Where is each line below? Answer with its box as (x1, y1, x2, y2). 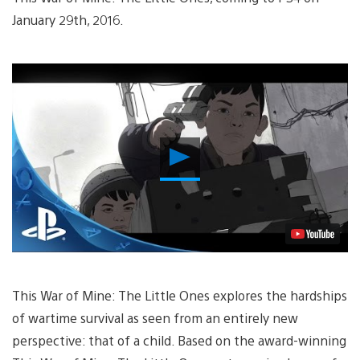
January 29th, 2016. (12, 10, 124, 28)
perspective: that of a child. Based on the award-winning (12, 331, 346, 349)
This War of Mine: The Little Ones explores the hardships (12, 286, 347, 304)
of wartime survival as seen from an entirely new (12, 309, 298, 326)
